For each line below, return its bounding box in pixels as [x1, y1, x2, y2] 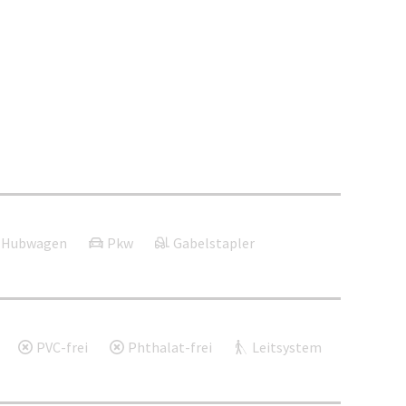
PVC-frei [36, 338, 88, 357]
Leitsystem [252, 338, 322, 357]
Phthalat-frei [128, 338, 212, 357]
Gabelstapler [173, 234, 255, 253]
